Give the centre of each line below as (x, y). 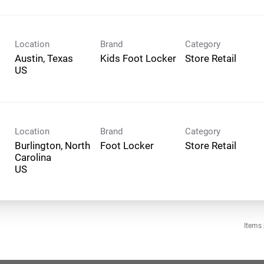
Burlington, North (52, 145)
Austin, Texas (44, 58)
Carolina (33, 157)
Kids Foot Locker (138, 58)
